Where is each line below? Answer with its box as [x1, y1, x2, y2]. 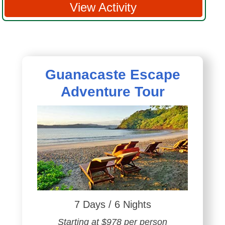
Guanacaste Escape [45, 67, 180, 83]
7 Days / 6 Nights [74, 199, 151, 210]
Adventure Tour [60, 84, 165, 100]
